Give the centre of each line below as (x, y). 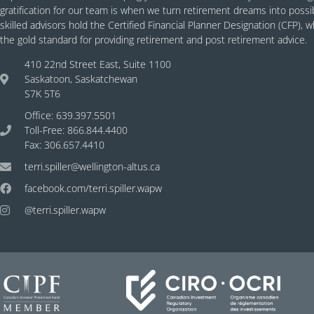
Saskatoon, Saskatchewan (81, 79)
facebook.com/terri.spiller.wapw (93, 189)
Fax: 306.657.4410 (64, 145)
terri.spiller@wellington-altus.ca (92, 167)
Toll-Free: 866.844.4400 (76, 130)
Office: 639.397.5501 (70, 116)
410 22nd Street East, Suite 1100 (98, 64)
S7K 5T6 (42, 94)
